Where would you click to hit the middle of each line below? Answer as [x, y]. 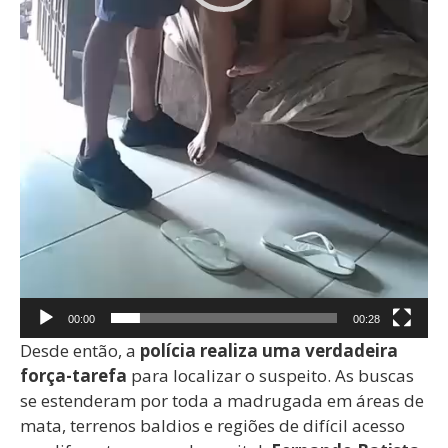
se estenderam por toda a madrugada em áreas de [222, 400]
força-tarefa [73, 375]
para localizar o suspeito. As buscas [270, 375]
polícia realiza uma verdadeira [269, 350]
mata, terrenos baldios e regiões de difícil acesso [212, 425]
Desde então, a [80, 350]
